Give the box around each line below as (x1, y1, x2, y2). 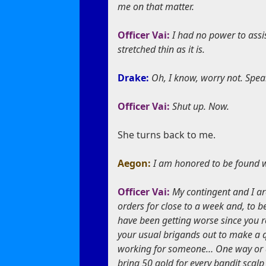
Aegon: (118, 157, 154, 170)
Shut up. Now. (172, 100, 230, 113)
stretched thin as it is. (118, 43, 205, 56)
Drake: (118, 71, 152, 85)
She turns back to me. (118, 128, 216, 142)
